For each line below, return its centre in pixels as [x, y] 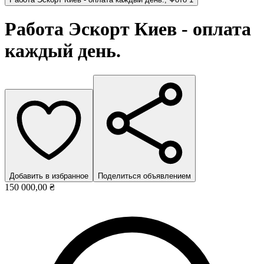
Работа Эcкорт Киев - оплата [128, 29]
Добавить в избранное [49, 176]
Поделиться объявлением [144, 176]
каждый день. [63, 51]
